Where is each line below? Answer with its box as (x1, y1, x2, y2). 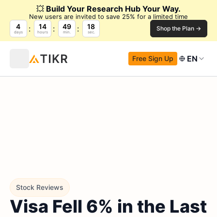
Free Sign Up (132, 54, 173, 62)
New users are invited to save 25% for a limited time (29, 13, 188, 20)
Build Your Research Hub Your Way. (46, 4, 181, 14)
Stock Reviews (16, 183, 63, 191)
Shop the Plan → (156, 25, 201, 32)
